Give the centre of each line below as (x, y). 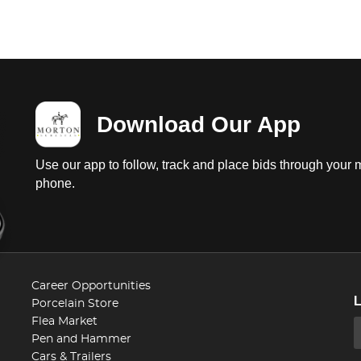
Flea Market (64, 321)
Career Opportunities (91, 286)
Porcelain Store (75, 303)
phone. (55, 183)
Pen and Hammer (81, 339)
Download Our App (199, 124)
